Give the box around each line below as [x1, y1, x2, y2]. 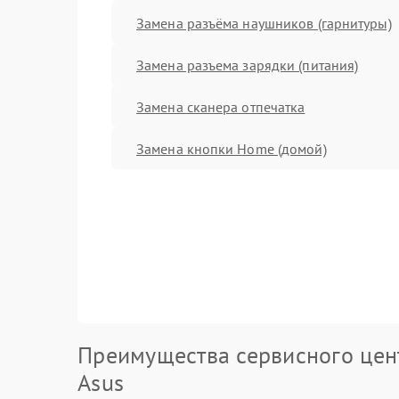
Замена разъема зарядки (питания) [136, 55, 359, 74]
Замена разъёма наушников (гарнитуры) [136, 13, 392, 32]
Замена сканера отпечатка [136, 97, 305, 116]
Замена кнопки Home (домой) [136, 139, 327, 158]
